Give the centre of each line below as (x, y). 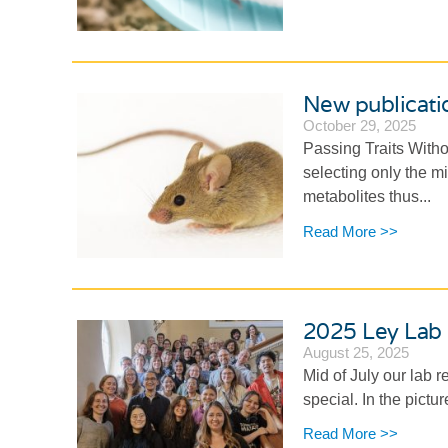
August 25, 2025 (355, 353)
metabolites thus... (366, 197)
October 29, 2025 (359, 126)
